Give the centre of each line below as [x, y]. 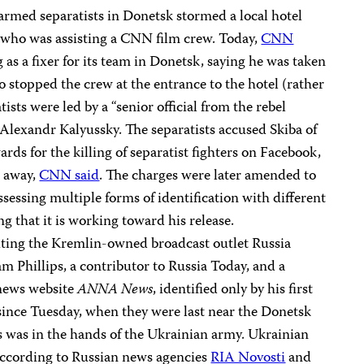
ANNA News [115, 290]
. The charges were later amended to [208, 176]
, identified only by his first [233, 290]
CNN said [69, 176]
